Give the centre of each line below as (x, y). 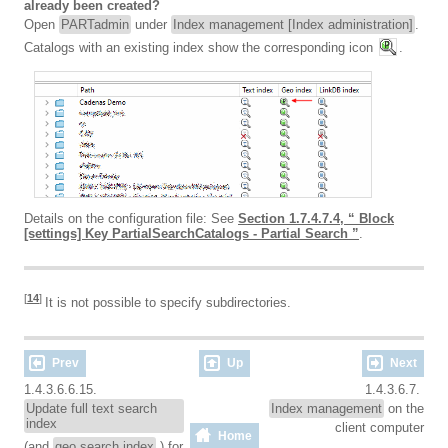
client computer (379, 427)
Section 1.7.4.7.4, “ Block (316, 219)
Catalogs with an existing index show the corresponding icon (200, 48)
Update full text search (91, 408)
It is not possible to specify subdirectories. (168, 303)
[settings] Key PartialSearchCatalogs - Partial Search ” (191, 234)
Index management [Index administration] (293, 25)
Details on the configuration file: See (131, 219)
